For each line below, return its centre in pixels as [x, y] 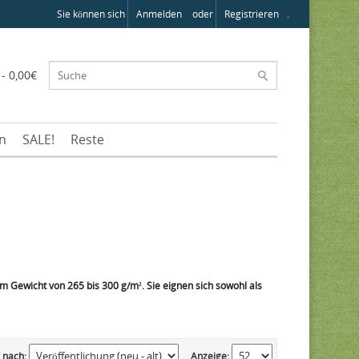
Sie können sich [92, 14]
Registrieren [252, 14]
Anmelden [159, 14]
